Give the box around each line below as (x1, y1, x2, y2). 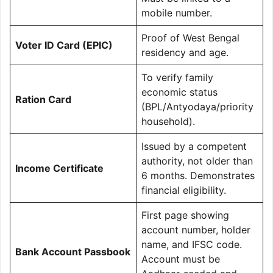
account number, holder (141, 223, 250, 236)
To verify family (141, 71, 213, 83)
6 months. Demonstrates (141, 169, 255, 182)
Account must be (141, 252, 220, 265)
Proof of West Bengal (141, 31, 239, 44)
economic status (141, 85, 218, 98)
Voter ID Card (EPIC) (15, 38, 113, 51)
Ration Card (15, 93, 71, 105)
